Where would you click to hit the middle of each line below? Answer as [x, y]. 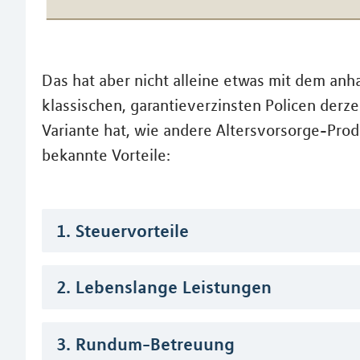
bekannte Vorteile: [106, 155]
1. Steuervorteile [123, 230]
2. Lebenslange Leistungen [164, 287]
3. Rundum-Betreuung [145, 344]
